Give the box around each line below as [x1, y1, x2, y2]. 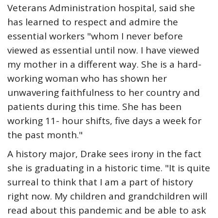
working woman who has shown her [7, 72, 167, 85]
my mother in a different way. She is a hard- [7, 58, 201, 71]
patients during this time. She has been [7, 100, 182, 113]
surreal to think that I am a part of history [7, 176, 193, 188]
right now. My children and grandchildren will [7, 190, 207, 202]
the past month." [7, 128, 83, 141]
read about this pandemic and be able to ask [7, 204, 206, 217]
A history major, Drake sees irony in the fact [7, 147, 201, 160]
